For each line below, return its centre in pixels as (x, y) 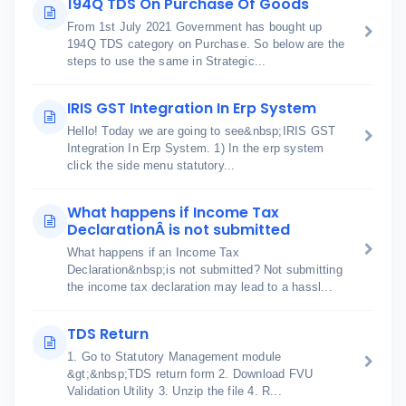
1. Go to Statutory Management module (174, 357)
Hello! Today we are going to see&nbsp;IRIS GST (202, 131)
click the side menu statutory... (151, 165)
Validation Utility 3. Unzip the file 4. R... (174, 391)
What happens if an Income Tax (153, 252)
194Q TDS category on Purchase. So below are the (206, 44)
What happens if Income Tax (173, 213)
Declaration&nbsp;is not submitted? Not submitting (205, 270)
